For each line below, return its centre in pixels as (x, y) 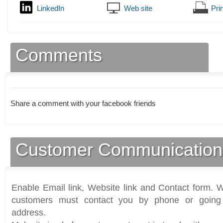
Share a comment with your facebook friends (84, 104)
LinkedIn (51, 8)
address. (29, 213)
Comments (59, 55)
